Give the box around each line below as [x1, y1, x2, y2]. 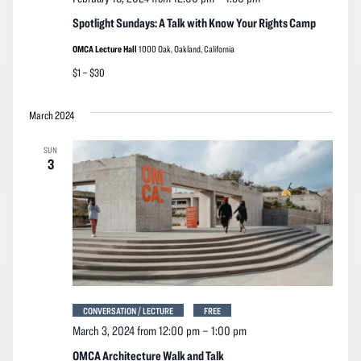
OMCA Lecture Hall [72, 42, 139, 54]
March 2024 [28, 108, 74, 122]
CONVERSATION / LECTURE [82, 305, 173, 317]
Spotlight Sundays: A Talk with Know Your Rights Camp [72, 15, 316, 30]
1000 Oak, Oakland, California [138, 42, 234, 54]
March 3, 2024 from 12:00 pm [72, 323, 200, 338]
